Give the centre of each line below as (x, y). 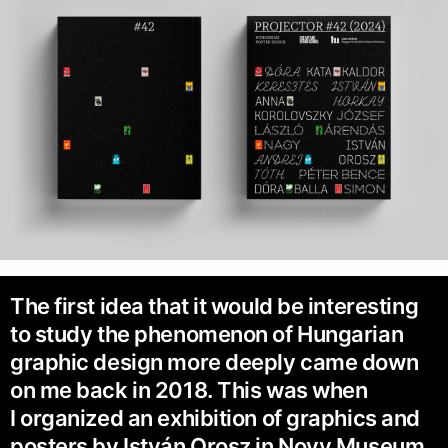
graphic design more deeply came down (214, 361)
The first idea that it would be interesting (214, 305)
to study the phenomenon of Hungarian (207, 333)
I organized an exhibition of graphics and (215, 417)
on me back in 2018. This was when (189, 389)
